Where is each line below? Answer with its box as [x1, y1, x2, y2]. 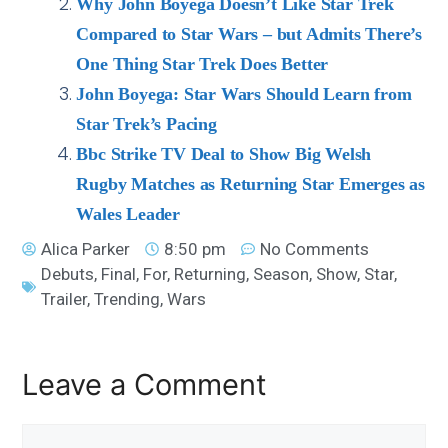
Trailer [41, 288, 88, 309]
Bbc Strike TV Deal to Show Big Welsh [76, 143, 372, 164]
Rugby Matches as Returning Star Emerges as [76, 173, 425, 194]
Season [253, 263, 310, 284]
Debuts [41, 263, 95, 284]
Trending [94, 288, 161, 309]
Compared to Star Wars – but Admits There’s [76, 23, 422, 44]
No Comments [260, 238, 370, 259]
